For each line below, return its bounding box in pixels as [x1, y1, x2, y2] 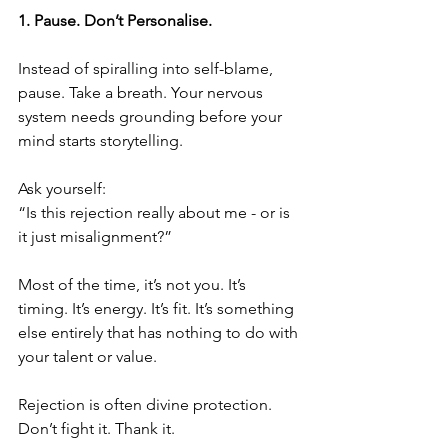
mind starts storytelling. [18, 131, 183, 150]
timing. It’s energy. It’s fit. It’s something [18, 299, 298, 318]
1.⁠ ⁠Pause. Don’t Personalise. [18, 11, 212, 30]
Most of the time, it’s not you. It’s [18, 275, 250, 294]
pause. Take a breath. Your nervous [18, 83, 267, 102]
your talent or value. [18, 347, 157, 366]
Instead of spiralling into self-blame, [18, 59, 277, 78]
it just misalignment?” [18, 227, 172, 246]
